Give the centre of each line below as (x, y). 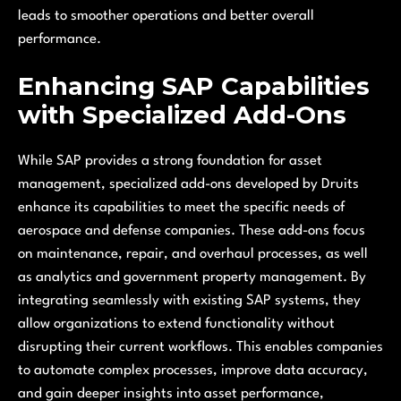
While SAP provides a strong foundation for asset (170, 161)
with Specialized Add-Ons (182, 114)
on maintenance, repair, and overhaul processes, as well (193, 254)
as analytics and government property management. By (192, 277)
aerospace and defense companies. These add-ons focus (192, 230)
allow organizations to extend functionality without (176, 324)
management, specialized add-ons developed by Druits (188, 184)
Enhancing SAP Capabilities (194, 85)
